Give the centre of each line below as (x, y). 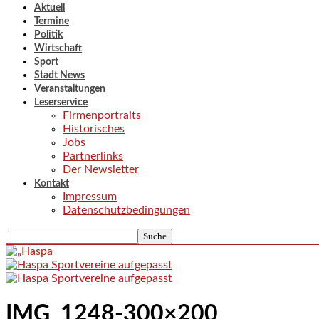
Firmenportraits (102, 115)
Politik (48, 35)
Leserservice (61, 103)
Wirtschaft (58, 48)
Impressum (90, 197)
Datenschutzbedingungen (126, 210)
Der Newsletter (101, 169)
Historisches (94, 129)
